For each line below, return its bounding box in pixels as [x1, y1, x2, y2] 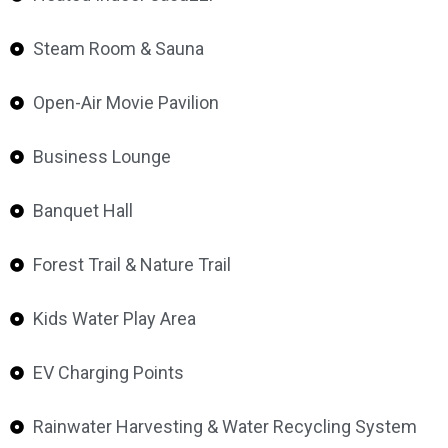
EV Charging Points [32, 362, 184, 383]
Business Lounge [32, 146, 171, 167]
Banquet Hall [32, 200, 133, 221]
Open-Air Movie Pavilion [32, 92, 219, 113]
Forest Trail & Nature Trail [32, 254, 231, 275]
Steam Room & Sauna [32, 38, 204, 59]
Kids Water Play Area [32, 308, 196, 329]
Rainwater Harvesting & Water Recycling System [32, 416, 417, 437]
